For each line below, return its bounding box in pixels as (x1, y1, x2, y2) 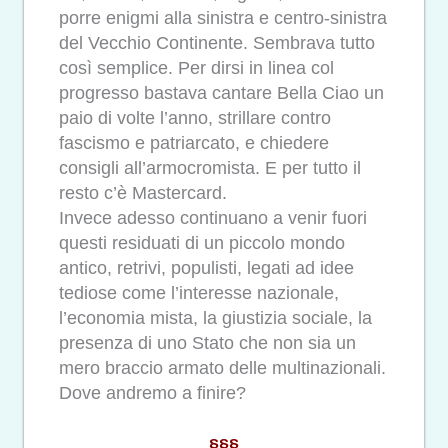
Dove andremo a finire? (59, 382, 246, 403)
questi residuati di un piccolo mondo (59, 232, 345, 253)
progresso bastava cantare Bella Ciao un (59, 82, 384, 103)
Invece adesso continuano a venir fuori (59, 207, 367, 228)
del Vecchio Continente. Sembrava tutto (59, 32, 375, 53)
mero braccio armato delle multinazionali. (59, 357, 386, 378)
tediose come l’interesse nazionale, (59, 282, 339, 303)
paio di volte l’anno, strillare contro (59, 107, 331, 128)
